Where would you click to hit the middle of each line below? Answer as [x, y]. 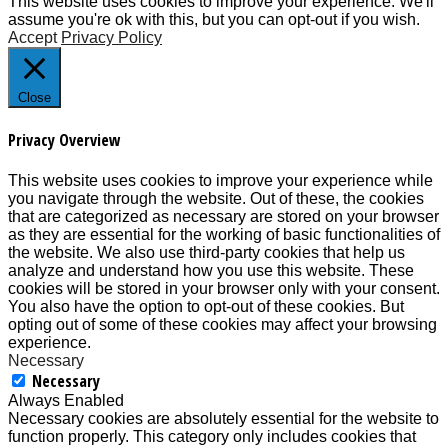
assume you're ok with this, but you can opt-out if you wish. [214, 19]
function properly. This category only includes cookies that [212, 437]
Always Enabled [66, 401]
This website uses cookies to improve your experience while [220, 181]
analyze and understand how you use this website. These [211, 271]
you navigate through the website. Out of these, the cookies [216, 199]
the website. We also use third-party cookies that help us [206, 253]
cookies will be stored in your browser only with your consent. [224, 289]
